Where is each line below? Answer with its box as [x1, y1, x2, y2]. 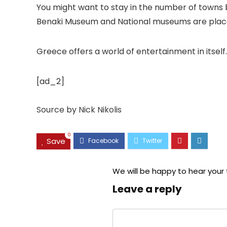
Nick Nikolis [79, 104, 122, 116]
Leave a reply [112, 181, 182, 196]
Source [36, 104, 64, 116]
